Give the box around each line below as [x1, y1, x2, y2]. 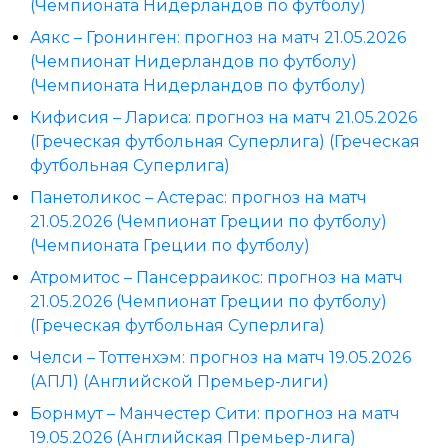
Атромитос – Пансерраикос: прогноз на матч [30, 267, 403, 287]
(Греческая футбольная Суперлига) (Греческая [30, 131, 420, 151]
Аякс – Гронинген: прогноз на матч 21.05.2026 [30, 27, 406, 47]
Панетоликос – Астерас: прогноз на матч [30, 187, 367, 207]
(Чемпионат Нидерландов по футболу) [30, 51, 357, 71]
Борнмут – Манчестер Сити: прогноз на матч [30, 403, 400, 423]
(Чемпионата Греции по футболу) [30, 235, 310, 255]
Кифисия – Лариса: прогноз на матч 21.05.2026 [30, 107, 417, 127]
